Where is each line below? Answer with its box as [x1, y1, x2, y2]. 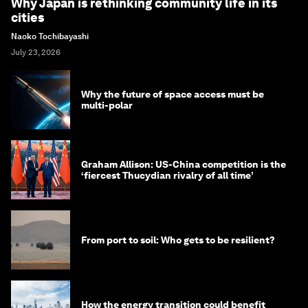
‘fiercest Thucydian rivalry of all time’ [81, 170, 254, 181]
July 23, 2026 [11, 47, 60, 58]
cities [11, 10, 44, 25]
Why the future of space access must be [81, 89, 264, 100]
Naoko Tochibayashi [11, 32, 89, 42]
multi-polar [81, 100, 133, 111]
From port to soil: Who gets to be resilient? [81, 234, 275, 246]
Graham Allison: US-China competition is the [81, 159, 286, 170]
